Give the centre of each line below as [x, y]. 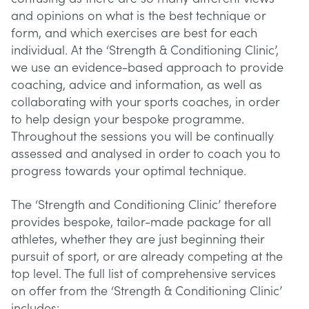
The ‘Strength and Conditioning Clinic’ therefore [144, 205]
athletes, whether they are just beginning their [138, 240]
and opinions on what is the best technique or [138, 16]
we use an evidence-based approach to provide [147, 68]
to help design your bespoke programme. [128, 120]
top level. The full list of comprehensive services [143, 274]
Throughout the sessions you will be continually [142, 137]
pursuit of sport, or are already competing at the [147, 257]
